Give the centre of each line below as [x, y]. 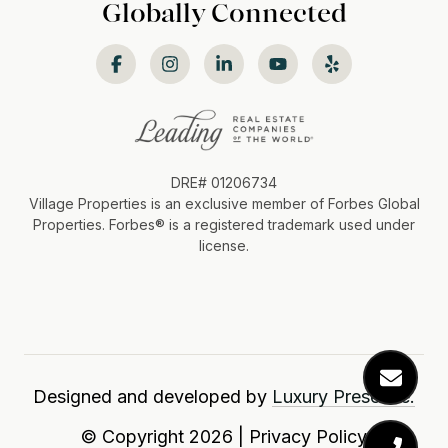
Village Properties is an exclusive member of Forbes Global [224, 203]
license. [224, 245]
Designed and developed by [152, 396]
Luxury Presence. [343, 396]
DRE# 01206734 [224, 182]
